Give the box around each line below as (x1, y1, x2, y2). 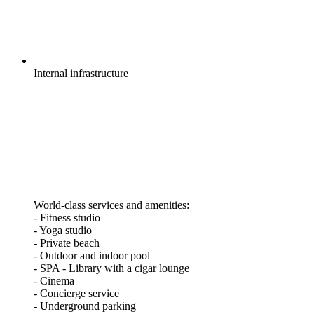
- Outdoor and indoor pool (34, 249, 150, 261)
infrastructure (70, 67, 128, 79)
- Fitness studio (34, 211, 100, 224)
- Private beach (34, 236, 100, 249)
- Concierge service (34, 287, 119, 299)
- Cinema (34, 274, 74, 287)
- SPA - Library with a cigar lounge (34, 261, 189, 274)
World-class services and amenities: (34, 198, 189, 211)
